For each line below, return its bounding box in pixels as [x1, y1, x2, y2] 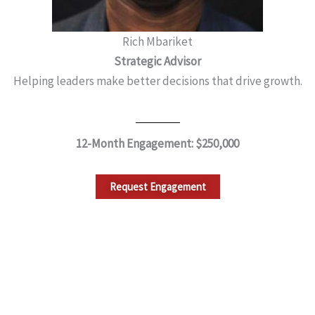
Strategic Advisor [114, 53, 201, 70]
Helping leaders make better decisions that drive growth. [13, 73, 302, 89]
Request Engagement [109, 179, 206, 193]
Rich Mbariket [122, 34, 193, 50]
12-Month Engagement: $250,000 [76, 136, 239, 151]
